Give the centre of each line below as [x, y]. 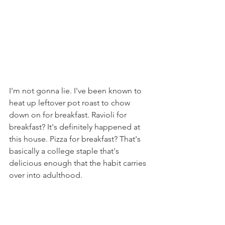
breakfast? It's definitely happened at [76, 127]
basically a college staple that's [65, 151]
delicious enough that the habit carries [79, 163]
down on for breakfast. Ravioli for [69, 115]
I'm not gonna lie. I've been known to [76, 91]
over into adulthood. [47, 175]
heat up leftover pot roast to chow [71, 103]
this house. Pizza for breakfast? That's [76, 139]
